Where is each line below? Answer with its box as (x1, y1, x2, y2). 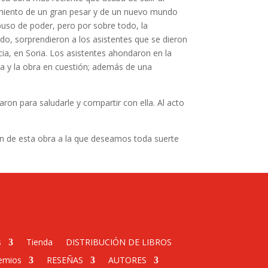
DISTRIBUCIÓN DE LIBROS (66, 236, 172, 248)
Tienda (26, 236, 53, 248)
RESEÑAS (46, 254, 83, 266)
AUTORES (108, 254, 147, 266)
